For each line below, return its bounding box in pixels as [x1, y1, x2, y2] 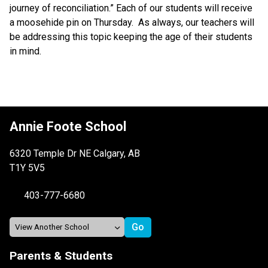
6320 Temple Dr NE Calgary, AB [10, 147, 140, 159]
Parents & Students [10, 248, 112, 263]
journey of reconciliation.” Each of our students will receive [10, 2, 252, 14]
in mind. [10, 45, 44, 57]
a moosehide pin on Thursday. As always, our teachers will [10, 16, 254, 28]
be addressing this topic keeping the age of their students [10, 31, 252, 42]
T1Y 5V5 [10, 162, 45, 173]
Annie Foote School [10, 118, 126, 134]
